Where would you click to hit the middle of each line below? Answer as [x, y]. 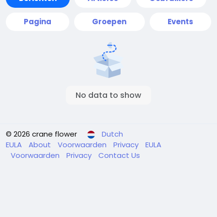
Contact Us [119, 155]
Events [180, 22]
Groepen [109, 22]
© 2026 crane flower [41, 134]
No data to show [108, 95]
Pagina [38, 22]
